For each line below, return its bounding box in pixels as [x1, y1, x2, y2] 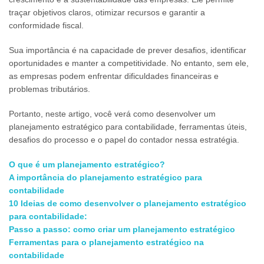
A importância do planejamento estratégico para [9, 172, 202, 182]
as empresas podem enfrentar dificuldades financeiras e [9, 71, 219, 81]
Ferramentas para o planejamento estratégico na [9, 237, 204, 247]
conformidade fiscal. [9, 20, 84, 30]
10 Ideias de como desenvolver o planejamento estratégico [9, 198, 246, 208]
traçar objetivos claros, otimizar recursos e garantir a [9, 7, 205, 17]
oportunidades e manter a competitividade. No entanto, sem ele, [9, 58, 249, 68]
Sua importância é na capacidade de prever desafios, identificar [9, 45, 246, 55]
